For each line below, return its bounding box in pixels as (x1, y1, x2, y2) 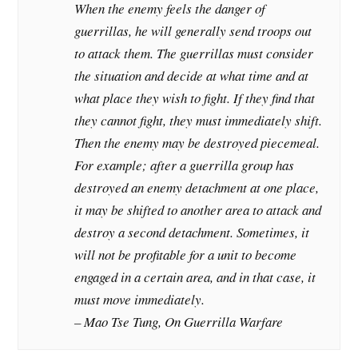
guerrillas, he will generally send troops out (74, 22, 312, 41)
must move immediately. (74, 290, 205, 309)
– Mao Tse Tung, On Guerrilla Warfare (74, 312, 284, 332)
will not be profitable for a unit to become (74, 245, 297, 265)
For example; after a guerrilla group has (74, 156, 295, 175)
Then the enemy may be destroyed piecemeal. (74, 133, 320, 153)
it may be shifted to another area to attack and (74, 201, 322, 220)
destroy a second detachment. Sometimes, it (74, 223, 310, 242)
